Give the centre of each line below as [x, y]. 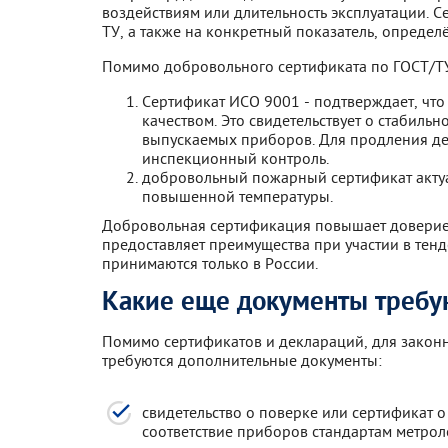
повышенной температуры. [237, 196]
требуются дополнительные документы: [242, 359]
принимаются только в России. [210, 263]
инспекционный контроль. [235, 158]
